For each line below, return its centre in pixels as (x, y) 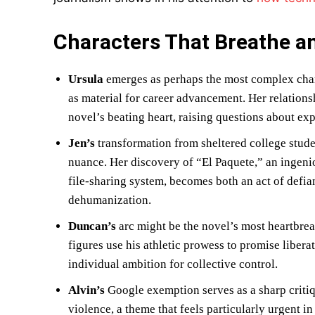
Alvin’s (86, 290)
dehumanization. (110, 200)
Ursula (86, 79)
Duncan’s (92, 226)
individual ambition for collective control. (173, 264)
